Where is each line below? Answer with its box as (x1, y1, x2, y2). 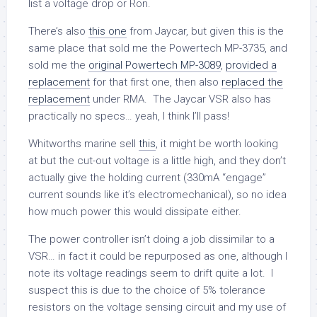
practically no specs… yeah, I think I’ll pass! (28, 109, 229, 122)
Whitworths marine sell (28, 137, 139, 150)
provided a (226, 58, 277, 71)
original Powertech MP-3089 (88, 58, 221, 71)
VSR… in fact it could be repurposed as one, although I (28, 249, 287, 263)
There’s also (28, 24, 88, 38)
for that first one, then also (90, 75, 221, 88)
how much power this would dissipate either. (28, 204, 241, 218)
